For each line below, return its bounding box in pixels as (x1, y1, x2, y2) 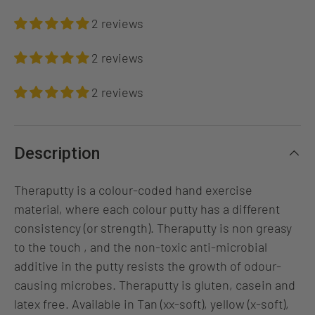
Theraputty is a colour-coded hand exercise (14, 181, 252, 198)
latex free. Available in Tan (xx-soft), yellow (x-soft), (14, 295, 289, 311)
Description (14, 143, 100, 163)
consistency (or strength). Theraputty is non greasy (14, 219, 292, 236)
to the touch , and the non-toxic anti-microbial (14, 238, 267, 255)
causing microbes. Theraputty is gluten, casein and (14, 276, 295, 292)
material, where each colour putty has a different (14, 200, 280, 217)
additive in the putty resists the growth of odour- (14, 257, 281, 274)
